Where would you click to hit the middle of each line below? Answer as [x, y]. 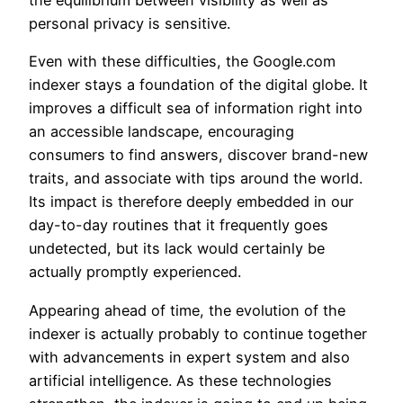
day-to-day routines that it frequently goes [179, 225]
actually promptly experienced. [135, 272]
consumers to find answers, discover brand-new [198, 155]
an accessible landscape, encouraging [161, 132]
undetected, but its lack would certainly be [177, 249]
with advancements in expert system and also [189, 357]
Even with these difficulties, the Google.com [182, 62]
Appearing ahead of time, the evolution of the [187, 310]
